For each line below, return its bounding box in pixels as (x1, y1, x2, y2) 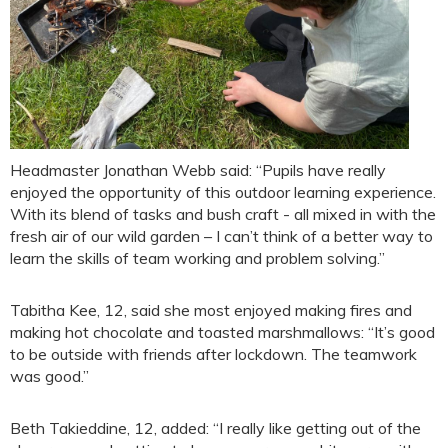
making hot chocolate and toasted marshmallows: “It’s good (10, 322, 435, 342)
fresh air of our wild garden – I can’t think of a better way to (10, 226, 433, 246)
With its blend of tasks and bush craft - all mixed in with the (10, 204, 436, 224)
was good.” (10, 366, 89, 386)
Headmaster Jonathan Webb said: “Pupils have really (10, 160, 386, 180)
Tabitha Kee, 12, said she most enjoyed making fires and (10, 300, 412, 320)
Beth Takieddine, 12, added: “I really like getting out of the (10, 418, 421, 438)
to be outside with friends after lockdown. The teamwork (10, 344, 417, 364)
